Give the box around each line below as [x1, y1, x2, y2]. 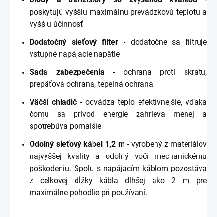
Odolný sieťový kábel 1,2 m [30, 139, 125, 149]
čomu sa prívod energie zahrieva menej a [30, 109, 207, 119]
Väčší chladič [30, 97, 77, 107]
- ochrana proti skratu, [104, 67, 207, 77]
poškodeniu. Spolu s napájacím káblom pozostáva [30, 163, 207, 173]
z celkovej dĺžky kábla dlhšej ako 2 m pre [30, 175, 207, 185]
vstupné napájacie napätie [30, 49, 120, 59]
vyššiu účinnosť [30, 19, 83, 29]
